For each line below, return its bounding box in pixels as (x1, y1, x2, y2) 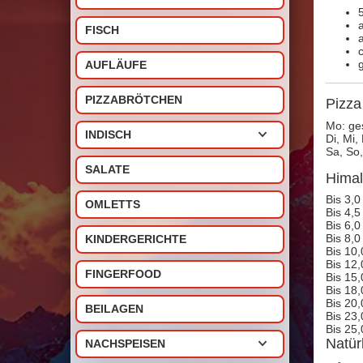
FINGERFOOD (85, 267, 161, 280)
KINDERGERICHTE (85, 233, 186, 246)
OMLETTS (85, 198, 140, 211)
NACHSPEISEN (85, 337, 165, 350)
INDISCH (85, 128, 131, 141)
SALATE (85, 163, 130, 176)
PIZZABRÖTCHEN (85, 93, 182, 106)
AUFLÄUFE (85, 58, 147, 71)
